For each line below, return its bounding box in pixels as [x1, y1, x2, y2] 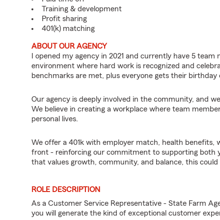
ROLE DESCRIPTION [31, 186, 100, 193]
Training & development [42, 5, 122, 13]
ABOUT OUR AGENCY [31, 42, 107, 50]
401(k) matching [42, 25, 95, 32]
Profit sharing [42, 15, 87, 23]
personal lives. [31, 115, 78, 123]
